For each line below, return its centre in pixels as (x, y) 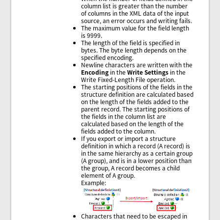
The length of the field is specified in (131, 42)
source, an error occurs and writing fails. (137, 20)
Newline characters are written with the (137, 64)
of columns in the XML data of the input (135, 13)
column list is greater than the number (135, 5)
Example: (94, 182)
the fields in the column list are (124, 116)
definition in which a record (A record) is (136, 145)
